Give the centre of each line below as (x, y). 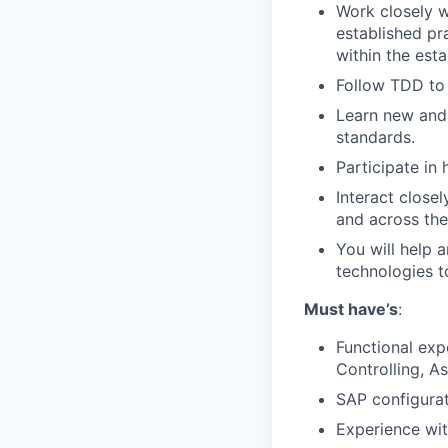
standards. (375, 137)
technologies (384, 271)
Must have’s (351, 309)
